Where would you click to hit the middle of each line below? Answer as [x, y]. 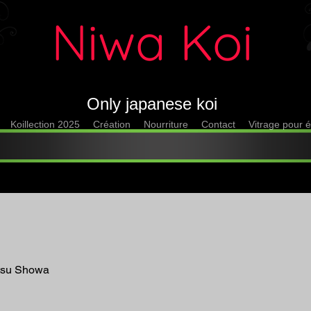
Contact [218, 124]
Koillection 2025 [45, 124]
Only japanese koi [152, 104]
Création [112, 124]
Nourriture [166, 124]
